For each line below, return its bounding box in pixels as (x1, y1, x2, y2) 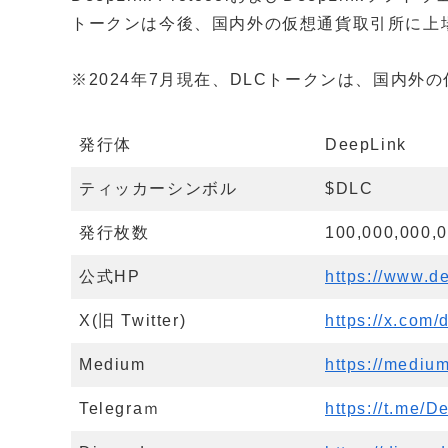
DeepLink (325, 136, 407, 154)
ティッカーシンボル (79, 180, 238, 198)
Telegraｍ (79, 400, 161, 418)
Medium (79, 356, 146, 374)
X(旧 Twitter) (79, 312, 187, 330)
